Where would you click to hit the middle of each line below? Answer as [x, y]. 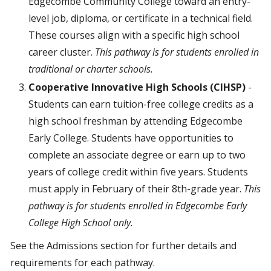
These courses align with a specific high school [134, 35]
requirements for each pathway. [83, 263]
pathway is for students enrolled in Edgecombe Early [138, 206]
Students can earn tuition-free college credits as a [141, 104]
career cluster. [62, 52]
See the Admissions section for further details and [123, 246]
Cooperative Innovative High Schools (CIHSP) [137, 87]
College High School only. [82, 223]
